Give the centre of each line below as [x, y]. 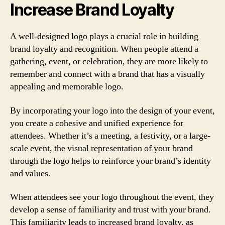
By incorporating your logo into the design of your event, [113, 110]
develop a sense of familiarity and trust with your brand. [110, 210]
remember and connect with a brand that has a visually [107, 74]
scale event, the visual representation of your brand [101, 148]
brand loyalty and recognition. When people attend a [104, 49]
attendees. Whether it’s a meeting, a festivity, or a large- [110, 136]
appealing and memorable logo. [67, 87]
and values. [30, 173]
